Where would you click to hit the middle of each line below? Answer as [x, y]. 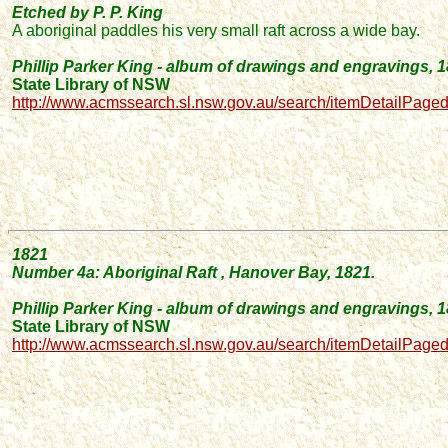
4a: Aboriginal [131, 272]
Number [44, 272]
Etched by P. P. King [87, 12]
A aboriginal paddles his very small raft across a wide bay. [216, 30]
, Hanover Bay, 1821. [298, 272]
